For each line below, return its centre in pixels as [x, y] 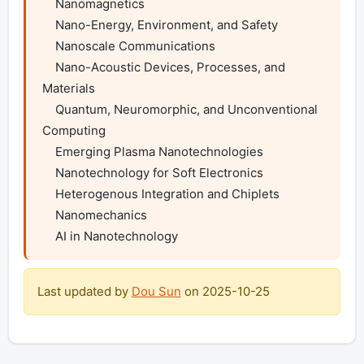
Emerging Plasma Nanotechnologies [48, 152]
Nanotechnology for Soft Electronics [48, 173]
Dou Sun [156, 292]
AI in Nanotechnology [116, 236]
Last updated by [84, 292]
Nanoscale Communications [48, 46]
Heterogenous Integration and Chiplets [48, 194]
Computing [74, 131]
